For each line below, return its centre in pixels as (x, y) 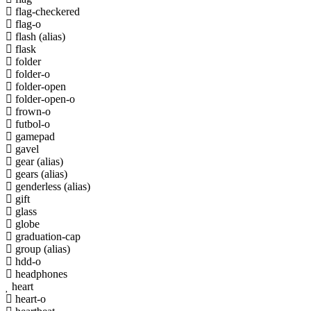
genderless (38, 186)
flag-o (27, 24)
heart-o (29, 299)
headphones (40, 274)
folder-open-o (44, 99)
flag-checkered (46, 11)
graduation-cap (47, 236)
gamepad (34, 136)
